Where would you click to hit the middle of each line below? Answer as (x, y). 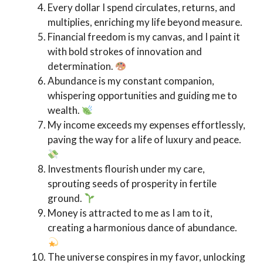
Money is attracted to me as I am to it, (130, 213)
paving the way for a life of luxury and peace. (144, 139)
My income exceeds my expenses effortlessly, (146, 124)
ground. (66, 198)
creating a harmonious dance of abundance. (142, 227)
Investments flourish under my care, (126, 168)
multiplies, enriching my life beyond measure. (145, 22)
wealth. (65, 110)
